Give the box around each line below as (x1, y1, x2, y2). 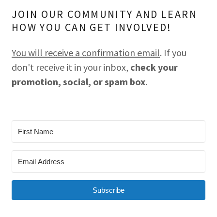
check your (130, 61, 178, 73)
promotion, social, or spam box (12, 75, 145, 88)
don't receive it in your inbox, (12, 61, 130, 73)
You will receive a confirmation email (12, 46, 160, 59)
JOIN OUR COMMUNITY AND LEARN (12, 7, 197, 21)
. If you (160, 46, 186, 59)
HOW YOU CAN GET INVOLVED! (12, 20, 172, 34)
